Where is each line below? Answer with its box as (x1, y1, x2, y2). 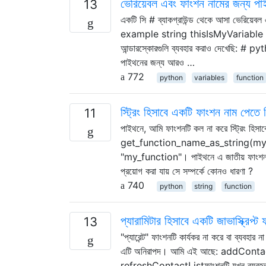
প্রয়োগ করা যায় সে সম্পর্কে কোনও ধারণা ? (121, 164, 253, 177)
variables (194, 72, 225, 82)
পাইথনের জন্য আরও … (121, 56, 195, 68)
